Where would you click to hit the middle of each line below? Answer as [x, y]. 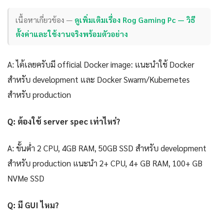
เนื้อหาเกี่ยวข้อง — [45, 19]
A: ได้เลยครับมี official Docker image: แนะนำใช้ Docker [101, 64]
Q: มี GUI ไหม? [33, 205]
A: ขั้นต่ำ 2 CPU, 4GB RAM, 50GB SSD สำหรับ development [107, 148]
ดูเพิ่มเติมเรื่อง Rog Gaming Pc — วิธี [135, 19]
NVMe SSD [26, 178]
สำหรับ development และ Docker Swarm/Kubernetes [99, 80]
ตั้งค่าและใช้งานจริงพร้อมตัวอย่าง [72, 34]
